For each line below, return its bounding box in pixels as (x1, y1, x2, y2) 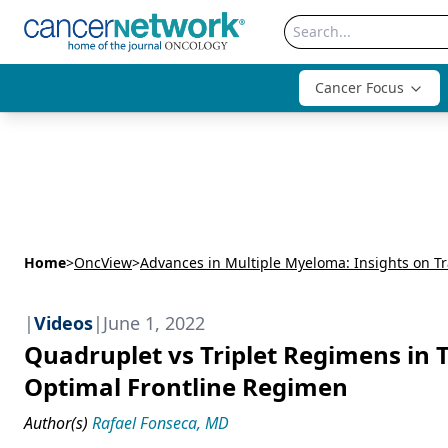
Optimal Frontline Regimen (24, 370, 348, 403)
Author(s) (24, 412, 88, 434)
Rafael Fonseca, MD (92, 412, 229, 434)
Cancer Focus (315, 78, 404, 97)
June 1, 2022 (103, 311, 205, 335)
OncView (74, 253, 132, 272)
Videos (34, 311, 93, 335)
